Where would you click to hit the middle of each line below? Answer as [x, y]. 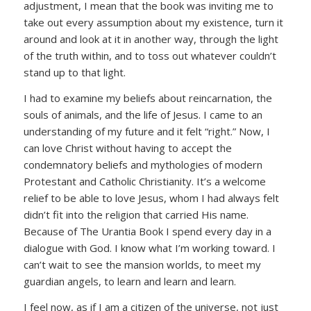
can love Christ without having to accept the [127, 148]
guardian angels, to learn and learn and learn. [129, 281]
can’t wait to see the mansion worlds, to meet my [142, 264]
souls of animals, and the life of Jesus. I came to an [143, 114]
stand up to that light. [74, 72]
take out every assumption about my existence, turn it [153, 22]
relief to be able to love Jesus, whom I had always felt [151, 197]
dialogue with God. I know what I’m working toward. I [149, 247]
